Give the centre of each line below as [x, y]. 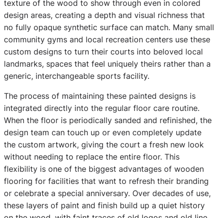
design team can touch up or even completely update [103, 132]
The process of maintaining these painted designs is [100, 96]
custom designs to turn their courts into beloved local [103, 51]
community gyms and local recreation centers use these [107, 39]
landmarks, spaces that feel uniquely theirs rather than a [107, 64]
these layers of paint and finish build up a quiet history [104, 205]
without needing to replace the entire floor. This [92, 156]
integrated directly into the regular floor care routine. [102, 108]
